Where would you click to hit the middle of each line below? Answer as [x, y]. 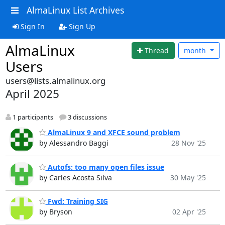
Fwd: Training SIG [77, 201]
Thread [157, 50]
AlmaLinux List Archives [75, 10]
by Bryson [55, 212]
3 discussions [86, 117]
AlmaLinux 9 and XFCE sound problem [113, 133]
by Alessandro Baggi [74, 143]
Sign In [31, 26]
